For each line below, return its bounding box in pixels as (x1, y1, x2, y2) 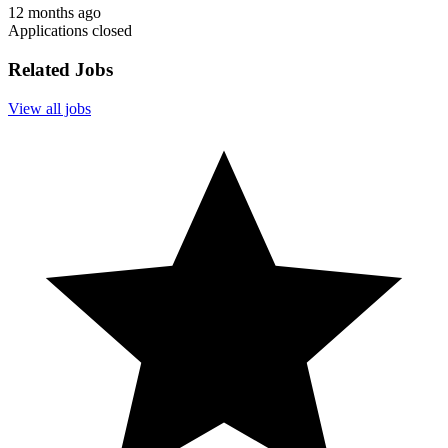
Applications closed (8, 22, 132, 40)
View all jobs (8, 99, 91, 117)
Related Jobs (8, 59, 113, 81)
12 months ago (8, 4, 101, 22)
